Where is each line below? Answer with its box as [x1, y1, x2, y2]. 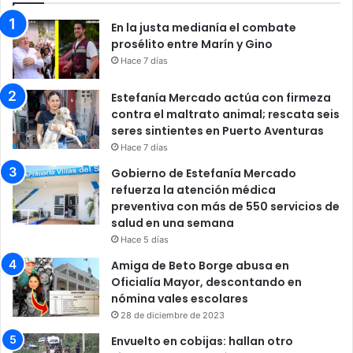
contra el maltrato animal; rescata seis [111, 106, 340, 122]
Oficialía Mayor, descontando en [111, 273, 302, 290]
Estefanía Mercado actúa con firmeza [111, 89, 331, 106]
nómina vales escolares [111, 290, 248, 307]
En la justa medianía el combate [111, 19, 296, 35]
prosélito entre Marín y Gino [111, 35, 273, 52]
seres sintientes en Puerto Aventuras [111, 122, 324, 139]
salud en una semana [111, 214, 234, 231]
